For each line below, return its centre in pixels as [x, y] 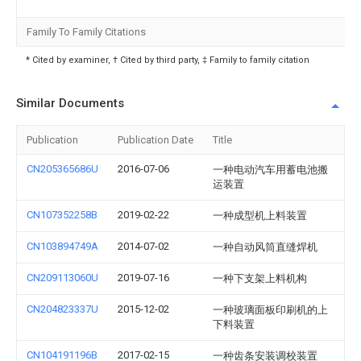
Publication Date [156, 140]
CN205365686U [62, 169]
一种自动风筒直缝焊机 [265, 247]
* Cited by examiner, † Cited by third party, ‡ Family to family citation [168, 60]
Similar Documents [70, 103]
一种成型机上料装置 [260, 216]
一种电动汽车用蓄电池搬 [270, 170]
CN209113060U [62, 278]
